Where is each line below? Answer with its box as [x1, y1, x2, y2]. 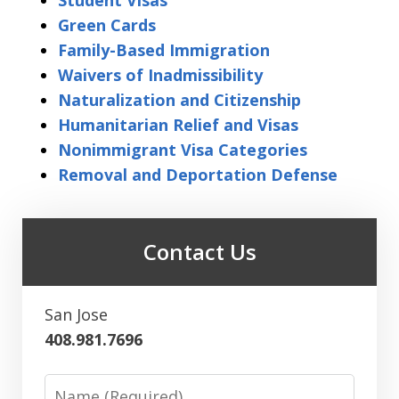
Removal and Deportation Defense [58, 164, 338, 185]
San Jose [45, 304, 108, 325]
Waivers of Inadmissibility [58, 64, 263, 85]
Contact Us [142, 237, 256, 266]
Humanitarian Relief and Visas [58, 114, 298, 135]
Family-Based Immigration [58, 39, 270, 61]
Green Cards [58, 14, 156, 36]
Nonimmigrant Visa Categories [58, 139, 307, 160]
